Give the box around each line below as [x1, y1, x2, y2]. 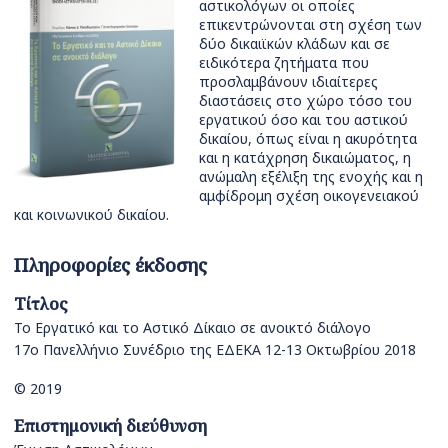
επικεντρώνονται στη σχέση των [199, 15, 422, 35]
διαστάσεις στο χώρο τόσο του [199, 91, 412, 111]
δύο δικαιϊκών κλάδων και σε [199, 34, 390, 54]
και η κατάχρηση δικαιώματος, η [199, 148, 411, 168]
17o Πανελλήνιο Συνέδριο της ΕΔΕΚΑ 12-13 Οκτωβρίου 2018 [14, 339, 416, 359]
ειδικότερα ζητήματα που [199, 53, 369, 73]
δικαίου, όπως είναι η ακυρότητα [199, 129, 417, 149]
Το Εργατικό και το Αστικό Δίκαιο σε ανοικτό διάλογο [14, 318, 371, 338]
